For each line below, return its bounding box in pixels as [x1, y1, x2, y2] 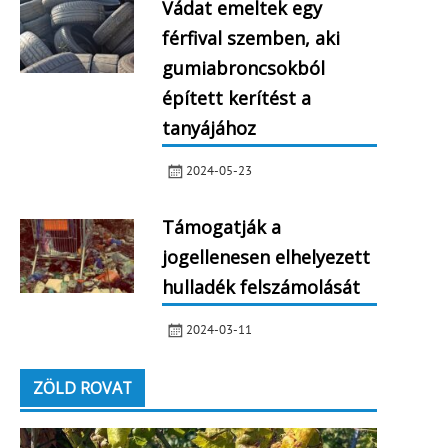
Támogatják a [161, 215, 281, 240]
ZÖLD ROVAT [32, 376, 132, 399]
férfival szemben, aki [161, 25, 340, 50]
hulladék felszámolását [161, 275, 360, 300]
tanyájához [161, 115, 256, 140]
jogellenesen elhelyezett [161, 245, 370, 270]
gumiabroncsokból [161, 55, 325, 80]
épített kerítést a [161, 85, 311, 110]
